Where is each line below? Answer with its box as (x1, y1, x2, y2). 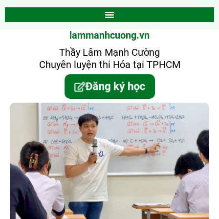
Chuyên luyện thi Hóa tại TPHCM (39, 59, 180, 70)
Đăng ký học (85, 80, 145, 93)
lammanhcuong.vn (69, 29, 150, 41)
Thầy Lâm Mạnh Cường (59, 46, 160, 58)
